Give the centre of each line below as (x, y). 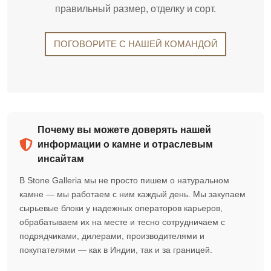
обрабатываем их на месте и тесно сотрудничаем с (122, 222)
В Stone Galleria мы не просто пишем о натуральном (124, 180)
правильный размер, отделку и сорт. (135, 8)
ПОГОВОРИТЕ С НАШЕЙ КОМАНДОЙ (135, 44)
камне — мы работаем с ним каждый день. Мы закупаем (132, 194)
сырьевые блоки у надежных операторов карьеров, (121, 208)
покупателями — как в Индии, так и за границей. (116, 250)
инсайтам (61, 158)
